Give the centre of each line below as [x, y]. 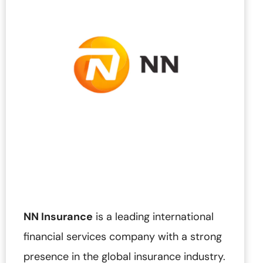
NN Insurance [58, 217]
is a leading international [153, 217]
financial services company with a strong [123, 237]
